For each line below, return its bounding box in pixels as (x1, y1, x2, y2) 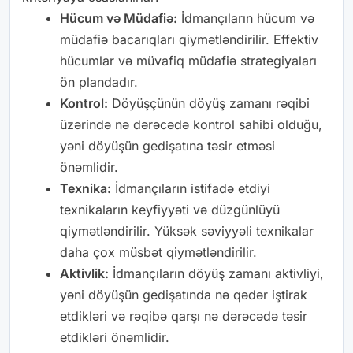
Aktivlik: (60, 265, 109, 281)
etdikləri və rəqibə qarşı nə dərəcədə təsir (60, 307, 307, 324)
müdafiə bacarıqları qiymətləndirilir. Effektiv (60, 31, 318, 47)
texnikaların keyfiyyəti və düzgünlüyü (60, 201, 280, 217)
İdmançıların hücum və (177, 9, 314, 26)
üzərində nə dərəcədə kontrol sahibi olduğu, (60, 116, 322, 132)
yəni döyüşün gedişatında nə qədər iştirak (60, 286, 307, 303)
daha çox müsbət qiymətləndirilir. (60, 243, 257, 260)
